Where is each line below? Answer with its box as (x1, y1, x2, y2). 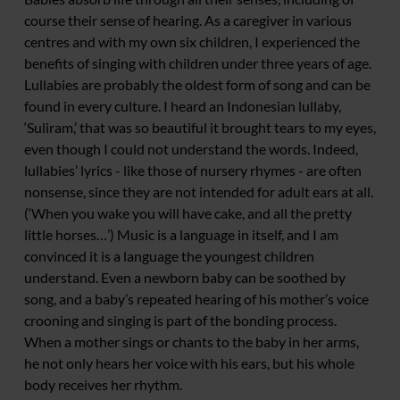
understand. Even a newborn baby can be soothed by (24, 269, 346, 286)
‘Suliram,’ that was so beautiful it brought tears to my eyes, (24, 119, 376, 136)
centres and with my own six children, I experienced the (24, 33, 360, 50)
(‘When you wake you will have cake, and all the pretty (24, 204, 352, 221)
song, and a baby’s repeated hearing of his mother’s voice (24, 290, 369, 307)
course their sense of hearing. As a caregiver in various (24, 12, 352, 29)
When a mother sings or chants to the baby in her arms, (24, 333, 359, 350)
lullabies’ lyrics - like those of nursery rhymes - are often (24, 162, 362, 179)
